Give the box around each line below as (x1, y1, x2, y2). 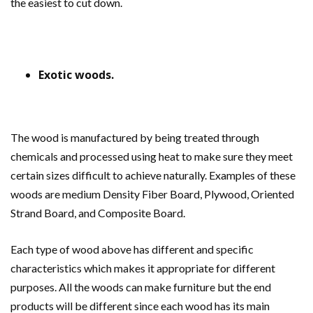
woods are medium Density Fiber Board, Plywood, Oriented (10, 187, 294, 201)
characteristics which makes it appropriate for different (10, 261, 275, 275)
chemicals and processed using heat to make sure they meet (10, 150, 293, 163)
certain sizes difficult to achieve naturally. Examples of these (10, 168, 296, 182)
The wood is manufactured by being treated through (10, 131, 259, 145)
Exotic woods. (38, 67, 114, 83)
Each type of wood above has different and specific (10, 242, 254, 256)
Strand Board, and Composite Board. (10, 206, 185, 220)
